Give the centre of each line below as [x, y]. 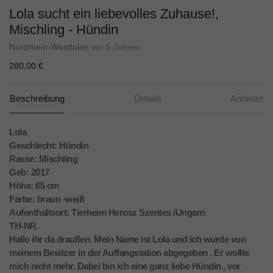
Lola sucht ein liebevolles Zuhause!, [114, 14]
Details [147, 99]
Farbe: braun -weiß [47, 199]
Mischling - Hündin [64, 30]
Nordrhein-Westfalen [49, 47]
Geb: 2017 [29, 172]
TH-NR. [24, 226]
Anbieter [247, 99]
